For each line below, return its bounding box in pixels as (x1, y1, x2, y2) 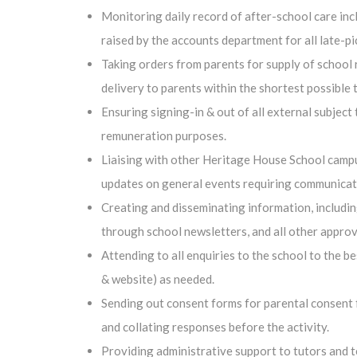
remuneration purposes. (101, 128, 226, 143)
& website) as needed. (101, 272, 214, 286)
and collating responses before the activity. (101, 320, 329, 334)
